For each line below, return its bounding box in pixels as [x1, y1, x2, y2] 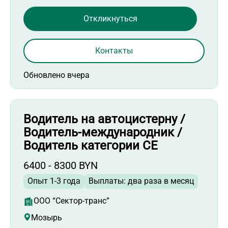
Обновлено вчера [23, 70, 90, 80]
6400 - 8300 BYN [23, 159, 98, 172]
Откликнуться [83, 13, 137, 23]
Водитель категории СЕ [23, 138, 158, 153]
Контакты [95, 45, 133, 55]
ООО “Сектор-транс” [34, 195, 109, 206]
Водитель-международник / [23, 125, 182, 139]
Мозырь [31, 212, 62, 222]
